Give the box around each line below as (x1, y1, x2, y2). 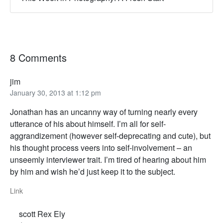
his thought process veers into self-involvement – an (10, 142, 192, 154)
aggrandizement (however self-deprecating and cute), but (10, 130, 211, 142)
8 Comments (10, 50, 67, 65)
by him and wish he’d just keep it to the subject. (10, 166, 175, 178)
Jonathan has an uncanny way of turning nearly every (10, 106, 198, 118)
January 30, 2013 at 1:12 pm (10, 88, 101, 98)
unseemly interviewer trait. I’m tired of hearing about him (10, 154, 206, 166)
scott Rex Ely (18, 208, 65, 220)
